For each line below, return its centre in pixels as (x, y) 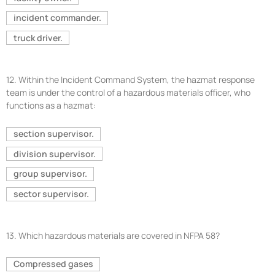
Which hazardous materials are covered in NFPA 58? (119, 235)
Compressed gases (53, 264)
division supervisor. (54, 153)
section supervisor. (53, 134)
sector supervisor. (51, 194)
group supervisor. (50, 174)
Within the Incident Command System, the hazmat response (137, 79)
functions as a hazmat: (51, 105)
